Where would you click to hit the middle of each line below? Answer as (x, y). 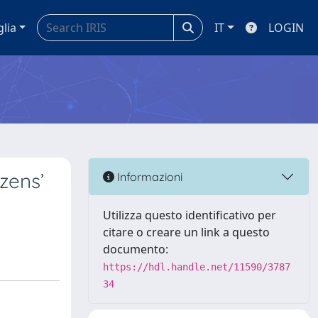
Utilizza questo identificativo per (190, 215)
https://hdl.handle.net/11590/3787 (197, 267)
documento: (136, 249)
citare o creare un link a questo (186, 232)
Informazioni (148, 176)
